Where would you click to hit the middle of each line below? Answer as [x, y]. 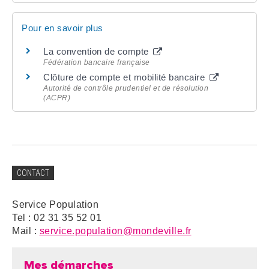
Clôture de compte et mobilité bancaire [125, 77]
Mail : [26, 231]
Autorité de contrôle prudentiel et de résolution [126, 88]
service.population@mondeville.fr [115, 231]
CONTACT [33, 173]
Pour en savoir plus [62, 28]
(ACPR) [57, 98]
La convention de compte [97, 51]
